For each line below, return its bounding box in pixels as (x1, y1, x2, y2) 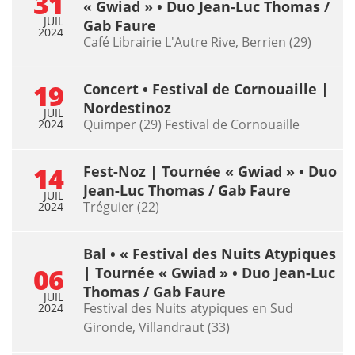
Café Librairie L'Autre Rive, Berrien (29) (83, 32, 311, 51)
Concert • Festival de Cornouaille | (83, 78, 329, 98)
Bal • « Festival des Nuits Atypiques (83, 243, 336, 263)
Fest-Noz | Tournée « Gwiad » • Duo (83, 161, 337, 181)
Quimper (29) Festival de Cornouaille (83, 115, 300, 133)
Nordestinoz (83, 97, 171, 117)
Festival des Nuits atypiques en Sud (83, 299, 293, 317)
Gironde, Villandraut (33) (83, 318, 230, 336)
